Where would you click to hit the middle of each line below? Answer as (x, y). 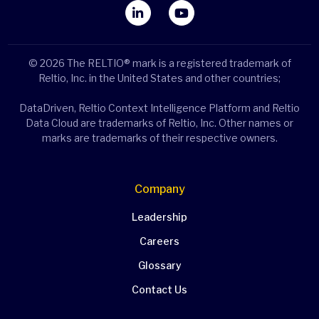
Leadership (159, 217)
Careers (159, 241)
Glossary (159, 265)
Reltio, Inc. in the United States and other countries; (159, 78)
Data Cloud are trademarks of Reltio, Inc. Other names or (159, 123)
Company (159, 189)
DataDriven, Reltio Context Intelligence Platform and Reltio (159, 108)
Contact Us (159, 289)
